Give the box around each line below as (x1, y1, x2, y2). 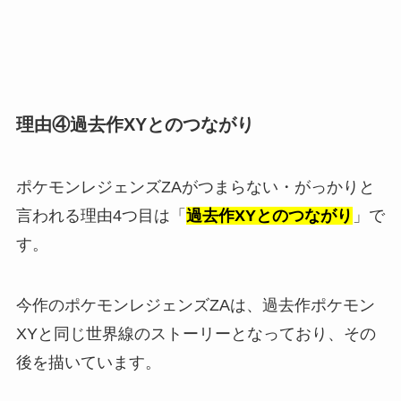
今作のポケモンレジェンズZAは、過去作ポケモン (15, 295, 375, 314)
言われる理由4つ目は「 (15, 206, 186, 225)
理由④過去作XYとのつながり (15, 115, 254, 135)
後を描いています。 (15, 353, 161, 371)
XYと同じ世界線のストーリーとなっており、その (15, 324, 376, 343)
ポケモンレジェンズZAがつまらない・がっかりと (15, 177, 375, 196)
